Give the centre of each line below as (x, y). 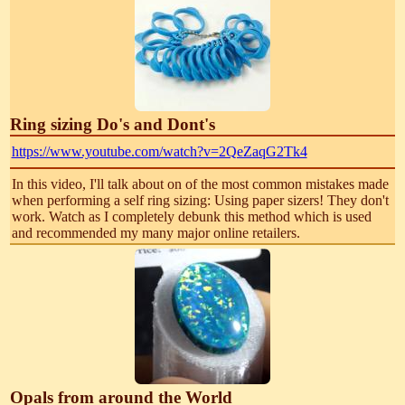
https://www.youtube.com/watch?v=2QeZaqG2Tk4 (159, 152)
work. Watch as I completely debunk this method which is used (191, 217)
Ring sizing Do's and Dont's (113, 125)
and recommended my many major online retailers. (155, 233)
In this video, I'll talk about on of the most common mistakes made (200, 184)
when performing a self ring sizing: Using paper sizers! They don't (200, 201)
